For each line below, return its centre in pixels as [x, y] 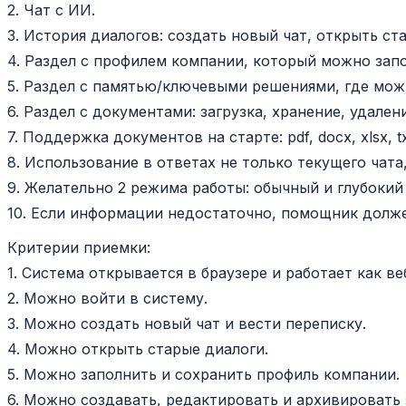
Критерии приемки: [79, 248]
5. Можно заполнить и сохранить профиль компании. [203, 375]
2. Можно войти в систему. [107, 299]
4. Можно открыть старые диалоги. [138, 349]
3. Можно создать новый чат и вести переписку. [187, 324]
